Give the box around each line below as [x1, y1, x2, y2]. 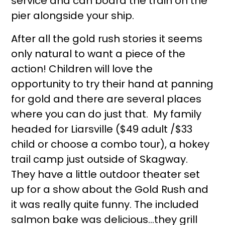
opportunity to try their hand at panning [11, 77, 214, 91]
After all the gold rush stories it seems [11, 32, 203, 46]
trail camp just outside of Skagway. [11, 152, 188, 166]
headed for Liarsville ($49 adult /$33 [11, 122, 193, 136]
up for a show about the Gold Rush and [11, 182, 209, 196]
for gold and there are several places [11, 92, 202, 106]
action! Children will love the [11, 62, 153, 76]
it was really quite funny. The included [11, 197, 199, 211]
